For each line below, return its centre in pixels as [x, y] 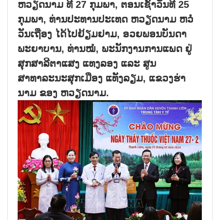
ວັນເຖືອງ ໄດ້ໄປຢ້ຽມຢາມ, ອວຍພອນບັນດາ [102, 34]
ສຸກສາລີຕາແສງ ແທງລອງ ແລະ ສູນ [87, 63]
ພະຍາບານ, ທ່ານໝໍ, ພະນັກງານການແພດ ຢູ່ [105, 48]
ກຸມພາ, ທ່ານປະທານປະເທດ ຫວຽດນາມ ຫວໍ [106, 19]
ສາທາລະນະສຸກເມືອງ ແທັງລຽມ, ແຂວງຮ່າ [102, 78]
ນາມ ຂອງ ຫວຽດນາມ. [63, 93]
